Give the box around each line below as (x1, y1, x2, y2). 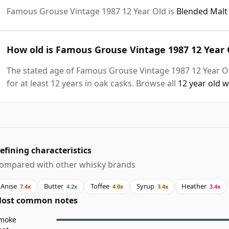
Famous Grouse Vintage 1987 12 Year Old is (7, 5, 176, 17)
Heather (181, 181, 207, 191)
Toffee (90, 181, 109, 191)
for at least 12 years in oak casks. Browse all (7, 77, 178, 89)
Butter (44, 181, 63, 191)
